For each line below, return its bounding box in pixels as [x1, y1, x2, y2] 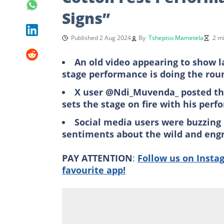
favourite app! [62, 163, 125, 176]
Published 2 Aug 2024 [71, 33, 131, 42]
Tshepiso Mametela [148, 33, 203, 42]
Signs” [62, 7, 110, 28]
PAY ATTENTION [62, 151, 132, 164]
